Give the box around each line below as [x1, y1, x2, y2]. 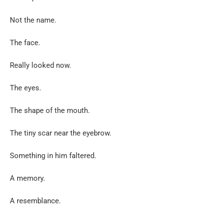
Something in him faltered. [10, 151, 96, 160]
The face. [10, 38, 40, 47]
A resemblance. [10, 196, 61, 205]
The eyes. [10, 83, 41, 92]
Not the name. [10, 15, 56, 25]
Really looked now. [10, 60, 71, 70]
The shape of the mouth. [10, 106, 90, 115]
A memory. [10, 173, 45, 183]
